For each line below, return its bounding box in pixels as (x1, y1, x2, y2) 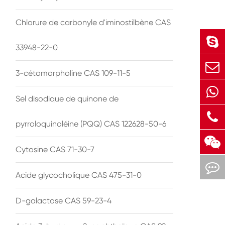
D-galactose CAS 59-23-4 (16, 195, 111, 205)
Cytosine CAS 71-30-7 (16, 144, 94, 154)
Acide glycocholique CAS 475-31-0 (16, 170, 142, 180)
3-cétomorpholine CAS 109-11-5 (16, 68, 131, 78)
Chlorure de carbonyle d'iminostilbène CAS (16, 17, 171, 27)
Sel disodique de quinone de (16, 93, 119, 103)
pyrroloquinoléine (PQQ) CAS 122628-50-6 (16, 119, 166, 129)
